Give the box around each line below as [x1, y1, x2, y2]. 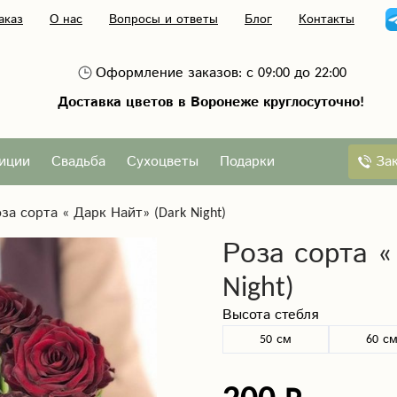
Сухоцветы [127, 152, 198, 172]
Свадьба [51, 152, 105, 172]
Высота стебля [222, 305, 318, 325]
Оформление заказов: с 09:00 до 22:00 [96, 63, 346, 83]
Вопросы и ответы [109, 11, 218, 28]
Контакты [299, 11, 354, 28]
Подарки [220, 152, 275, 172]
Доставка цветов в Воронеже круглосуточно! [57, 92, 364, 113]
